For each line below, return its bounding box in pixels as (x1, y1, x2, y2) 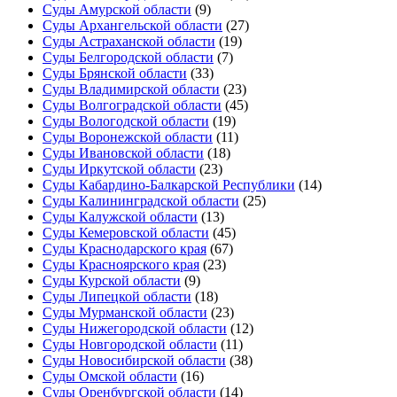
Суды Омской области (43, 368, 177, 384)
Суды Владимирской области (43, 81, 220, 97)
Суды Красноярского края (43, 256, 199, 272)
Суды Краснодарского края (43, 240, 206, 256)
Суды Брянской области (43, 65, 187, 81)
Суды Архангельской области (43, 17, 222, 33)
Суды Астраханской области (43, 33, 215, 49)
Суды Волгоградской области (43, 97, 222, 113)
